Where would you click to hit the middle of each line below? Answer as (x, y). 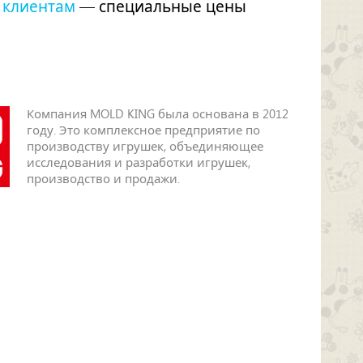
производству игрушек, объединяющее (145, 147)
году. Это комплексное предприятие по (143, 130)
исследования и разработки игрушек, (138, 163)
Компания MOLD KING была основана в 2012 (157, 114)
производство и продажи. (103, 179)
